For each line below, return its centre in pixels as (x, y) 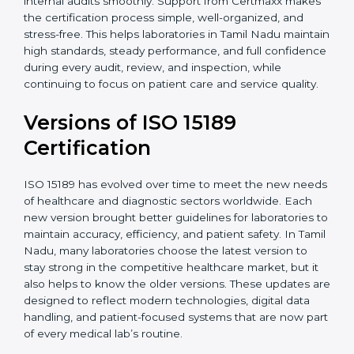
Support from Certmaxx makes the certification (149, 93)
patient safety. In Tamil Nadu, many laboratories (150, 343)
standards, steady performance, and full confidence (162, 143)
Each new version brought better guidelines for (151, 309)
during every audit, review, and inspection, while (153, 159)
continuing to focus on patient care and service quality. (171, 176)
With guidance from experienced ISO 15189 (140, 26)
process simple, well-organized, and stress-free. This (163, 109)
